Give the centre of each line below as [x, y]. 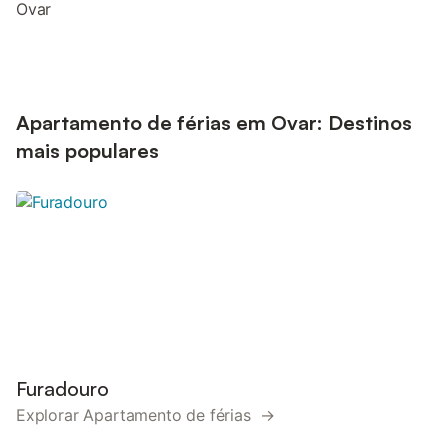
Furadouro [62, 388]
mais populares [87, 150]
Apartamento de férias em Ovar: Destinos [214, 122]
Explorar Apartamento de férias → [146, 415]
